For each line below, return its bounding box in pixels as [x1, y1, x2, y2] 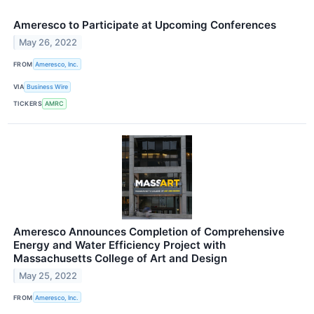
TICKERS [13, 100, 43, 108]
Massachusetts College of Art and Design [13, 252, 227, 265]
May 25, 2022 [19, 270, 78, 281]
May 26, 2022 [19, 37, 78, 48]
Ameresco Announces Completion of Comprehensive [13, 225, 285, 238]
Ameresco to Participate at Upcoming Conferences [13, 18, 276, 32]
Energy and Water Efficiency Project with [13, 238, 226, 252]
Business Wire [27, 83, 69, 91]
